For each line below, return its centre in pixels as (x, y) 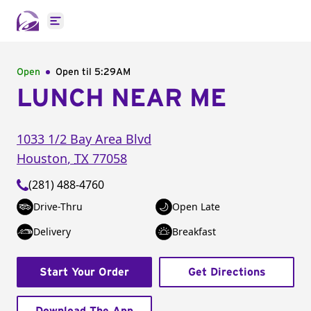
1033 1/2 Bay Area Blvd (84, 139)
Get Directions (227, 272)
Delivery (52, 232)
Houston (42, 158)
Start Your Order (84, 272)
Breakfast (194, 232)
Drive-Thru (58, 207)
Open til (75, 72)
